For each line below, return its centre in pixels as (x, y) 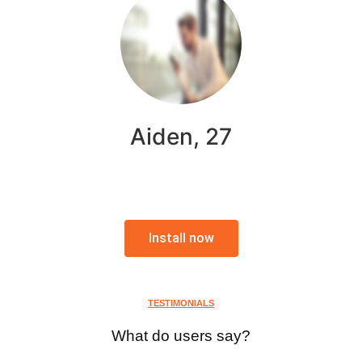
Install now (181, 238)
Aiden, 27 (181, 136)
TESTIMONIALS (181, 303)
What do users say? (181, 335)
